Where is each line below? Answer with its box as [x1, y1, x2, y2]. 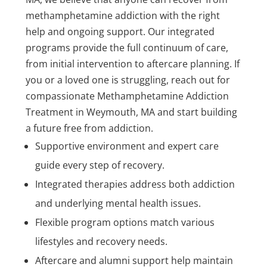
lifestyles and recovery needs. [35, 235, 167, 249]
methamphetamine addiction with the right [25, 9, 220, 23]
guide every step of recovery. [35, 159, 164, 172]
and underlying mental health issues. [35, 197, 201, 210]
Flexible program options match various [35, 216, 215, 229]
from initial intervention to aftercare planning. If [25, 57, 240, 71]
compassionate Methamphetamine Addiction [25, 89, 229, 103]
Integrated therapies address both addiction [35, 178, 235, 191]
